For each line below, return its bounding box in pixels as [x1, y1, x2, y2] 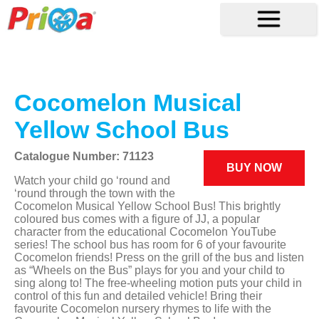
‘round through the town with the [14, 187, 176, 199]
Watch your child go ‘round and [14, 174, 171, 187]
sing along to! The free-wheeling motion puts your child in [14, 276, 303, 289]
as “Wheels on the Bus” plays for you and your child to [14, 263, 286, 276]
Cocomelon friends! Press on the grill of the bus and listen [14, 251, 305, 263]
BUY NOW [226, 161, 282, 174]
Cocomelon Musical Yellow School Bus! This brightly [14, 199, 281, 212]
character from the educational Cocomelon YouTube [14, 225, 277, 238]
